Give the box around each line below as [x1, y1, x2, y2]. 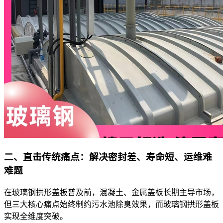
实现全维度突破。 [4, 212, 68, 221]
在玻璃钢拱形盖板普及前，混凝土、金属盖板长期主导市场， [4, 188, 219, 197]
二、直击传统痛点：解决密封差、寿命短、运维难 [4, 152, 212, 163]
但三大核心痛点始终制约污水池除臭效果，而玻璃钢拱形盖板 [4, 200, 219, 209]
